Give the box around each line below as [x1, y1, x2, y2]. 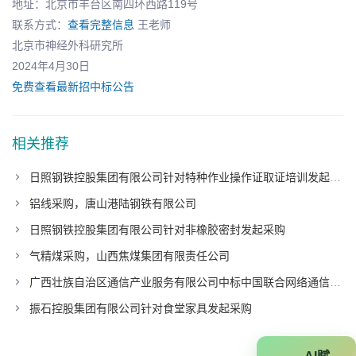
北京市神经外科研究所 [12, 38, 123, 52]
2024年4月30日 [12, 59, 90, 72]
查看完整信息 [68, 17, 134, 31]
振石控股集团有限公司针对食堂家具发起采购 [29, 301, 252, 315]
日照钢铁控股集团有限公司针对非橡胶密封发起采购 [29, 222, 285, 236]
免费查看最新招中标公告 [12, 79, 134, 93]
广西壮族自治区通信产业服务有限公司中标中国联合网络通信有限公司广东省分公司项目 [29, 275, 330, 288]
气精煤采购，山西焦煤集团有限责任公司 [29, 249, 230, 262]
